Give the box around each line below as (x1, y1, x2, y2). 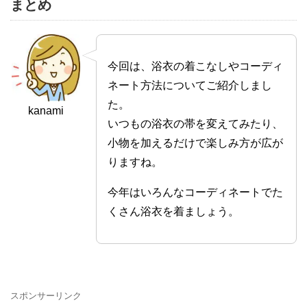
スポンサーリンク (10, 291, 82, 302)
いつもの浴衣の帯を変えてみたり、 (108, 118, 284, 130)
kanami (28, 105, 64, 117)
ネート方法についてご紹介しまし (108, 79, 273, 92)
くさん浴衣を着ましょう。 (108, 206, 240, 218)
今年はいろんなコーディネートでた (108, 186, 284, 199)
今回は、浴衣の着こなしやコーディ (108, 60, 284, 73)
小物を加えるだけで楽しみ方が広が (108, 137, 284, 149)
